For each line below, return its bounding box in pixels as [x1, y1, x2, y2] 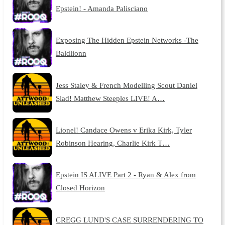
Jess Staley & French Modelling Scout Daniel [55, 80, 197, 89]
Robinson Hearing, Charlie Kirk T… [55, 138, 170, 147]
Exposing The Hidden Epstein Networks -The [55, 36, 198, 45]
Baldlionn [55, 49, 86, 58]
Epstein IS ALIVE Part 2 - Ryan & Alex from [55, 170, 196, 179]
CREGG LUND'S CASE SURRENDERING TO [55, 215, 203, 224]
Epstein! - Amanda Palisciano [55, 4, 148, 13]
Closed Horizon [55, 183, 105, 192]
